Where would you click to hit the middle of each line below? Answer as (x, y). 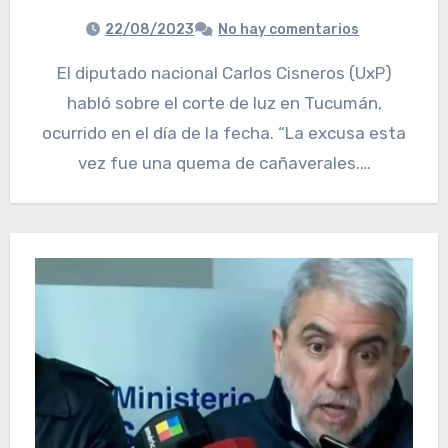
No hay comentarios (288, 30)
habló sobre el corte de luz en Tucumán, (224, 103)
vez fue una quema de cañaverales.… (224, 163)
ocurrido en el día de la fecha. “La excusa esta (224, 133)
